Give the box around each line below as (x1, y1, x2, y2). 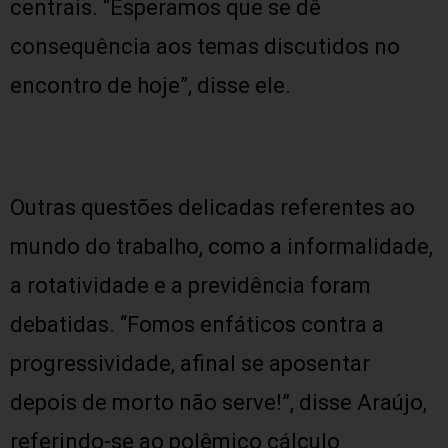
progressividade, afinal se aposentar (10, 351, 370, 376)
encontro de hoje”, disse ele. (10, 73, 291, 98)
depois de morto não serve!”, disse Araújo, (10, 390, 427, 415)
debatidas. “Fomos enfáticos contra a (10, 312, 384, 337)
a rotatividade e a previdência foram (10, 273, 371, 298)
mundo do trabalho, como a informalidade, (10, 234, 433, 259)
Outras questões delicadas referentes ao (10, 195, 415, 220)
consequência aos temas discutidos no (10, 34, 400, 59)
